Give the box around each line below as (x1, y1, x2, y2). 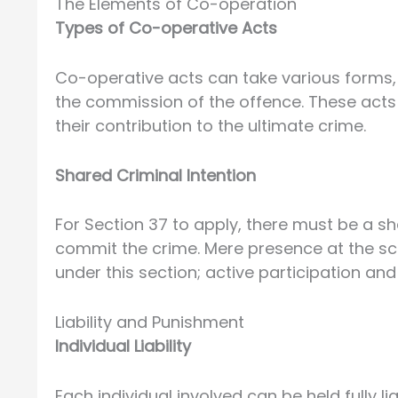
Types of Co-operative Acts (55, 17, 277, 40)
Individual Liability (55, 335, 191, 358)
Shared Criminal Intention (55, 163, 256, 187)
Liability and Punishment (55, 311, 244, 334)
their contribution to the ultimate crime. (55, 114, 366, 137)
